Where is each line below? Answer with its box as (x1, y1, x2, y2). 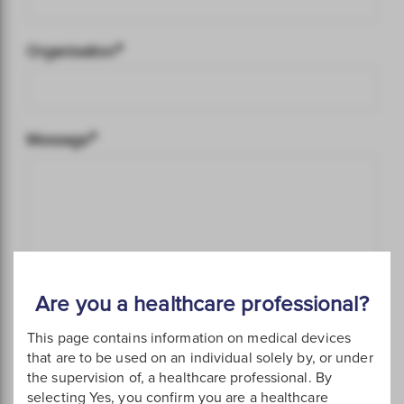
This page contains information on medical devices (27, 329, 351, 347)
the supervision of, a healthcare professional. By (27, 369, 332, 387)
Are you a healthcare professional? (35, 291, 369, 317)
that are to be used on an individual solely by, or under (27, 349, 373, 367)
